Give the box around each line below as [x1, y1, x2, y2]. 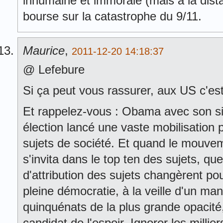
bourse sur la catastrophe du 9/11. [23, 9, 202, 23]
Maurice [23, 44, 65, 57]
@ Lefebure [23, 63, 85, 76]
